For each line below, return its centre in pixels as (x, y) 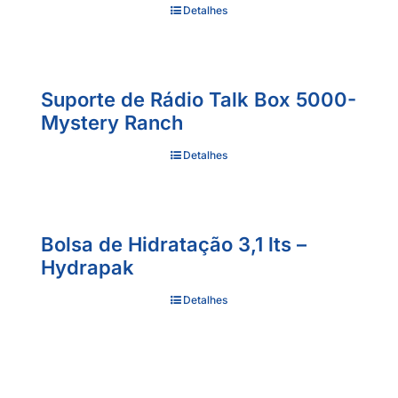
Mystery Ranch (112, 123)
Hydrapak (88, 267)
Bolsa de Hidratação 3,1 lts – (174, 244)
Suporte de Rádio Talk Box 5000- (199, 99)
